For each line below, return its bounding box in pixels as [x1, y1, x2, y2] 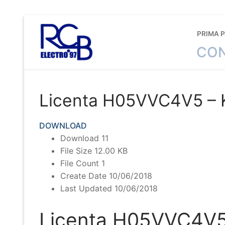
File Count [60, 158, 101, 169]
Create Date [60, 171, 109, 181]
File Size [60, 146, 94, 156]
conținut [24, 41, 55, 51]
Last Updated [60, 183, 115, 194]
